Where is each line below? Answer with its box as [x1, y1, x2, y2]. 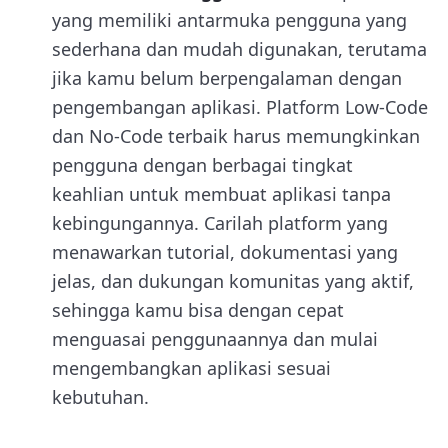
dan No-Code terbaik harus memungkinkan [52, 123, 420, 148]
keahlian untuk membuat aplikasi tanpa [52, 181, 391, 206]
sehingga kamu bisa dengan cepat [52, 297, 344, 322]
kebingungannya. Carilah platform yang [52, 210, 388, 235]
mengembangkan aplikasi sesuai [52, 355, 331, 380]
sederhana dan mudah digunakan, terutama [52, 36, 427, 61]
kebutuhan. [52, 384, 149, 409]
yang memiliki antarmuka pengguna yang [52, 7, 407, 32]
